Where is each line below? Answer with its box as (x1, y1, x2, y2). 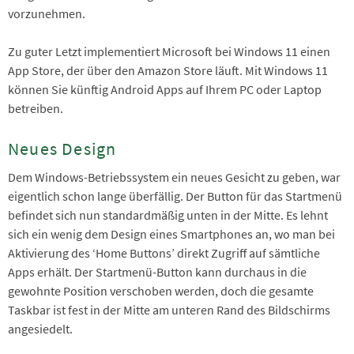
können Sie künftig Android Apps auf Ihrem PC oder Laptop (8, 81, 322, 98)
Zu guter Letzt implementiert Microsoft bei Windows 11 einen (8, 43, 330, 60)
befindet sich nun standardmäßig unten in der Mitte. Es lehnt (8, 206, 328, 223)
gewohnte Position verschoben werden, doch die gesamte (8, 282, 314, 299)
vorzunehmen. (8, 6, 88, 22)
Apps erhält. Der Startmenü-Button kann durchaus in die (8, 263, 307, 280)
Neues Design (8, 137, 117, 160)
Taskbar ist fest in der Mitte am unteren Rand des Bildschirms (8, 301, 330, 318)
